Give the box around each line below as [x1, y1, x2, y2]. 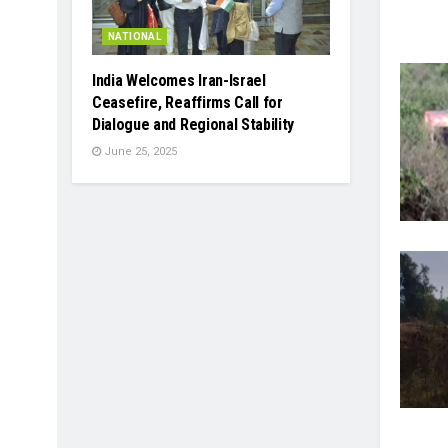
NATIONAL [108, 31, 162, 43]
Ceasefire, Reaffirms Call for [92, 93, 283, 113]
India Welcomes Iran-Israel [92, 71, 266, 91]
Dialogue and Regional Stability [92, 115, 295, 135]
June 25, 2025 [101, 145, 177, 159]
